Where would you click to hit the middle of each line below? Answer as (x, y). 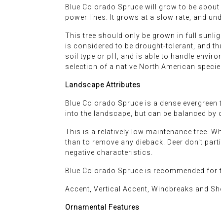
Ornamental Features (102, 207)
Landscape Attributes (103, 85)
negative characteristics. (109, 153)
